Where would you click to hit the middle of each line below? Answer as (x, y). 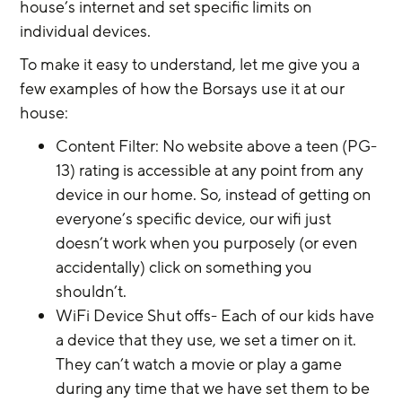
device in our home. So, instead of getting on (215, 194)
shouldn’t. (92, 291)
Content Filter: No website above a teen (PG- (217, 146)
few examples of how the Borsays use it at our (184, 88)
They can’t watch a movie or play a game (201, 364)
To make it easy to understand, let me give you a (192, 64)
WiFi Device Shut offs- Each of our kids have (217, 315)
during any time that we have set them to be (215, 388)
